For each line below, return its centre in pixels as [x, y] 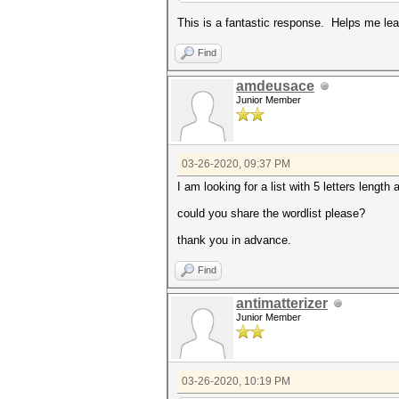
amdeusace [275, 86]
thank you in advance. [234, 240]
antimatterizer [282, 303]
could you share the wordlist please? [271, 213]
